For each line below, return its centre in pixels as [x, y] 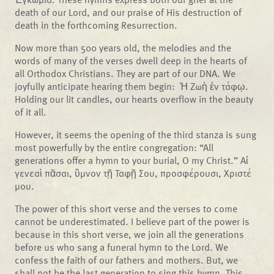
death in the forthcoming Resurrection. [96, 25]
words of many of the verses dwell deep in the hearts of [131, 60]
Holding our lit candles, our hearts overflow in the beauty [134, 99]
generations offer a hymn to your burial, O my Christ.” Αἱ [132, 160]
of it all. [31, 112]
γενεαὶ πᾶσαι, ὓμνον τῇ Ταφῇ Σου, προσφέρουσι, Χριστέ [133, 173]
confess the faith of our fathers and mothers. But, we [127, 260]
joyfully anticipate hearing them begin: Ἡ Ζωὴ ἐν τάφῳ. [132, 86]
